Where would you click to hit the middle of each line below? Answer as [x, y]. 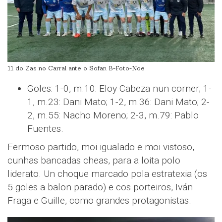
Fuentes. [45, 128]
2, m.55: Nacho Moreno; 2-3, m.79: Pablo [113, 115]
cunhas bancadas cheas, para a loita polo [94, 160]
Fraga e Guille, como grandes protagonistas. [99, 200]
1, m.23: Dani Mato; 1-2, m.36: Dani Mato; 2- [118, 102]
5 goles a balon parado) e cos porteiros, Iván [100, 187]
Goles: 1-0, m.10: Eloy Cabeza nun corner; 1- [119, 88]
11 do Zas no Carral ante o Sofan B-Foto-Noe [76, 68]
